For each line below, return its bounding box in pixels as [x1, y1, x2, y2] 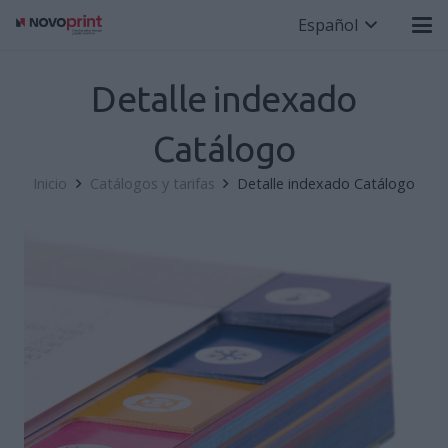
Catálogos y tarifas [89, 174, 215, 193]
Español [297, 14, 358, 36]
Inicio [33, 174, 68, 193]
